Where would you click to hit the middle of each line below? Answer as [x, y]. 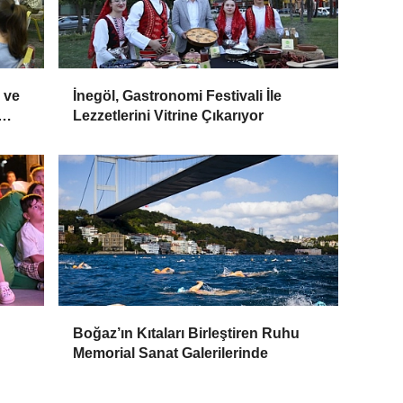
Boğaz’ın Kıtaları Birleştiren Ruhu [187, 334]
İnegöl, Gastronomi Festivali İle [178, 96]
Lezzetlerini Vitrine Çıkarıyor [169, 116]
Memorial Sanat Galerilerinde [171, 354]
